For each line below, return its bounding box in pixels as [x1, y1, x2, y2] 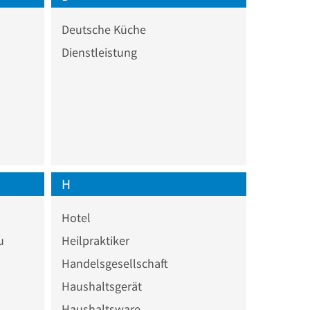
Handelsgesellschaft [61, 255, 168, 271]
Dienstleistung [61, 44, 137, 60]
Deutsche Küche [61, 21, 146, 37]
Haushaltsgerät [61, 277, 142, 294]
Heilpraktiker [61, 232, 129, 248]
